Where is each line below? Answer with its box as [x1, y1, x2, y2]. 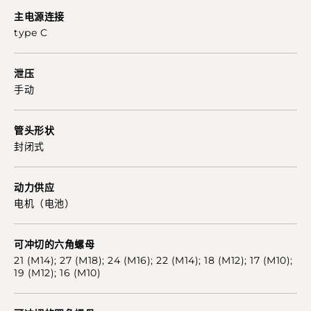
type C [14, 26, 47, 39]
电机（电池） [14, 196, 74, 210]
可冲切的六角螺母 [14, 237, 94, 251]
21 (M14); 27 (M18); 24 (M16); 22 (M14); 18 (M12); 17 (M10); [14, 253, 293, 267]
